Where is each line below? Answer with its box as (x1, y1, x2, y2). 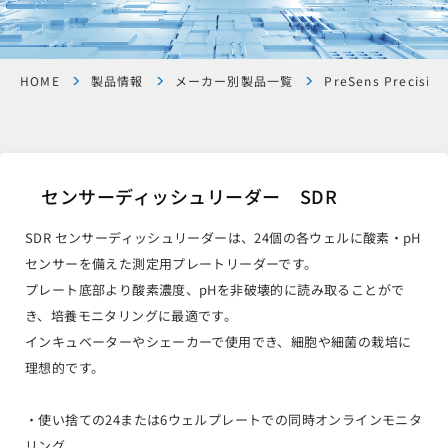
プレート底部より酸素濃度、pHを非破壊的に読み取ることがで (25, 279, 405, 299)
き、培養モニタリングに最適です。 (25, 305, 238, 325)
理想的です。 (25, 357, 105, 377)
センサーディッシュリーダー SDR (41, 182, 338, 209)
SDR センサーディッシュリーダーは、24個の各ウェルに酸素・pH (25, 227, 421, 247)
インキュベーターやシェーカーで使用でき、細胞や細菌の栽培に (25, 331, 412, 351)
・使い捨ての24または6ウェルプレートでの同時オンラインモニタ (25, 409, 423, 429)
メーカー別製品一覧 (174, 71, 294, 89)
